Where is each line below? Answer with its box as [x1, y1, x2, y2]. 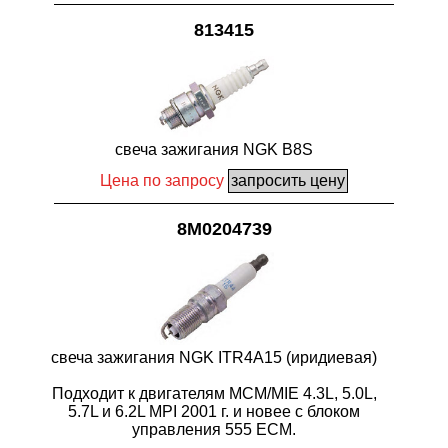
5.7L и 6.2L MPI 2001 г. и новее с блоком [68, 402, 360, 420]
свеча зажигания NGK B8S [115, 141, 313, 159]
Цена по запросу [100, 172, 224, 190]
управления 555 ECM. [132, 420, 296, 438]
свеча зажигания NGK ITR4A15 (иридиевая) [51, 348, 377, 366]
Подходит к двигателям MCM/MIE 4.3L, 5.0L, [51, 384, 377, 402]
